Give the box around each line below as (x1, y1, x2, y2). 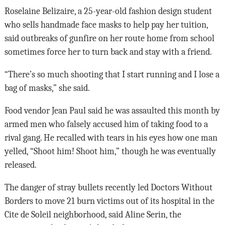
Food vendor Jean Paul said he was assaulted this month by (4, 105, 220, 116)
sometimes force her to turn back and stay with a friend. (4, 47, 212, 57)
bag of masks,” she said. (4, 83, 90, 93)
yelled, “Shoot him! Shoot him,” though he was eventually (4, 146, 216, 157)
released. (4, 160, 37, 170)
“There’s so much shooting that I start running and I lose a (4, 69, 219, 80)
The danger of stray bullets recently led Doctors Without (4, 182, 212, 193)
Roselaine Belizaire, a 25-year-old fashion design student (4, 6, 212, 17)
